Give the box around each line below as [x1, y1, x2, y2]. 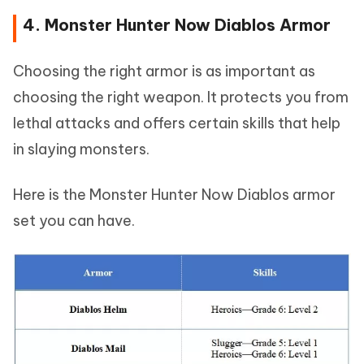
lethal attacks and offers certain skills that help [13, 113, 340, 132]
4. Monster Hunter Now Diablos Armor [23, 14, 331, 35]
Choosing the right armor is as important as [13, 61, 315, 80]
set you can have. [13, 210, 135, 230]
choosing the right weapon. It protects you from [13, 87, 349, 106]
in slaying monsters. [13, 139, 149, 158]
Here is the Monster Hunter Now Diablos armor [13, 184, 336, 204]
